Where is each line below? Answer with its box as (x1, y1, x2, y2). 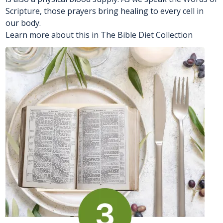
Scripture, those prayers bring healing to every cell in (5, 5, 204, 16)
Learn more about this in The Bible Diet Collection (5, 29, 193, 40)
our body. (5, 17, 41, 28)
